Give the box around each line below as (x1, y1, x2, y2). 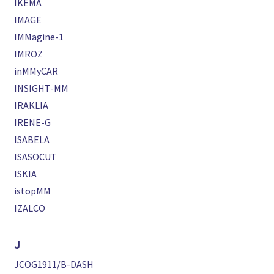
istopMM (14, 185, 51, 197)
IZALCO (14, 202, 46, 214)
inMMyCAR (14, 65, 59, 77)
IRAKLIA (14, 99, 49, 111)
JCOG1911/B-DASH (14, 258, 94, 270)
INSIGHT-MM (14, 82, 69, 94)
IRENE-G (14, 116, 51, 128)
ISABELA (14, 133, 50, 146)
